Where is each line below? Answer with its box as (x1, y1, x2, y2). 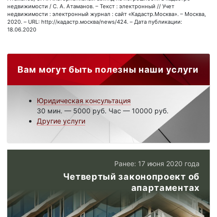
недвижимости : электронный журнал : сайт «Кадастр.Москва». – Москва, (7, 10, 206, 17)
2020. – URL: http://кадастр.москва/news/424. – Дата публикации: (7, 18, 182, 25)
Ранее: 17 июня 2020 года (114, 159, 200, 168)
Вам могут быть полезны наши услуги (17, 63, 199, 75)
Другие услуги (37, 116, 85, 125)
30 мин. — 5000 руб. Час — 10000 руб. (37, 106, 169, 115)
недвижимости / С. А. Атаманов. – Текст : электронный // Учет (7, 2, 174, 10)
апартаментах (131, 182, 200, 193)
